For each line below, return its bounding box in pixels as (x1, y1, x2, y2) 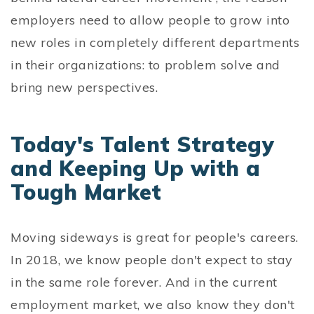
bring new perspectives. (11, 79, 158, 96)
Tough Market (11, 179, 162, 206)
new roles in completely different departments (11, 34, 300, 51)
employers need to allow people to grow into (11, 12, 290, 29)
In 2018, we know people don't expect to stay (11, 252, 293, 268)
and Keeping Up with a (11, 155, 261, 182)
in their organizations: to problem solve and (11, 57, 280, 74)
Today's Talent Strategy (11, 131, 274, 158)
